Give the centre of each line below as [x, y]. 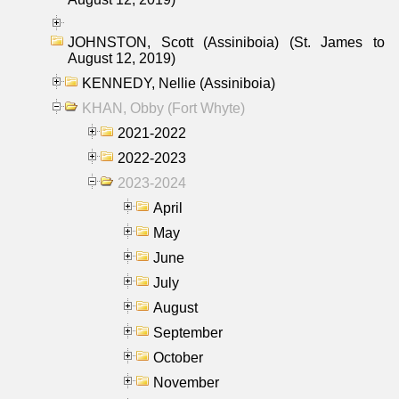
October [178, 357]
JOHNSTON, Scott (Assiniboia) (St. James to [226, 42]
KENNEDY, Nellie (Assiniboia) [179, 83]
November [186, 382]
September [188, 332]
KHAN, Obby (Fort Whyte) [163, 108]
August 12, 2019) [122, 58]
